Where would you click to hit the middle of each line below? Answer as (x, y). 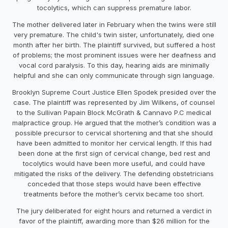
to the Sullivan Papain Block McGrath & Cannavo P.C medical (114, 112)
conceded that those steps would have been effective (114, 183)
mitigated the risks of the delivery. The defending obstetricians (114, 173)
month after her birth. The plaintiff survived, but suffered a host (114, 45)
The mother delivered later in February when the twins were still (114, 24)
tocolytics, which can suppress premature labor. (114, 7)
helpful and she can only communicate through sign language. (114, 75)
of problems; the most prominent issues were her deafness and (114, 55)
